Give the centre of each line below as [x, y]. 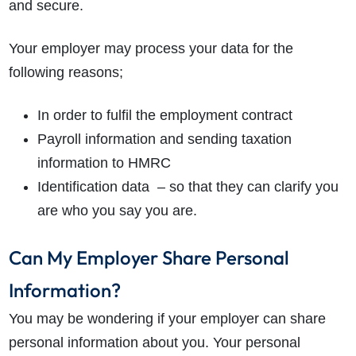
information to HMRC [104, 163]
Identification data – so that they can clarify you [188, 187]
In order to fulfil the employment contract [164, 116]
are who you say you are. [117, 211]
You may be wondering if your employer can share [167, 319]
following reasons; [66, 73]
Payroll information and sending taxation [164, 139]
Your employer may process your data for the [151, 49]
